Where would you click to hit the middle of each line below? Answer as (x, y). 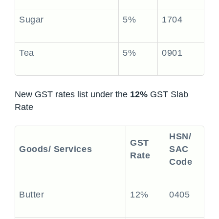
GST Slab (168, 94)
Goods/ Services (56, 149)
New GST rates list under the (72, 94)
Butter (32, 195)
